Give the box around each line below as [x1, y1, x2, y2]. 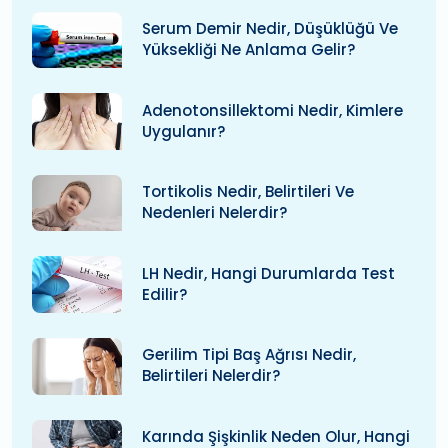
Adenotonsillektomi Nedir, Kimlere [142, 99, 403, 121]
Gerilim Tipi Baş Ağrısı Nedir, [142, 344, 356, 366]
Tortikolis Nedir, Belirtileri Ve [142, 181, 354, 203]
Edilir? [142, 283, 187, 305]
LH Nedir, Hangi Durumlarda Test [142, 262, 395, 284]
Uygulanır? [142, 120, 225, 142]
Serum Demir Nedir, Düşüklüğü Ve [142, 18, 398, 40]
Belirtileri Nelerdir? [142, 365, 280, 387]
